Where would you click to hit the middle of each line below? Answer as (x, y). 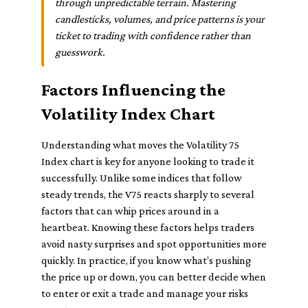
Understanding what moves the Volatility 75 (140, 145)
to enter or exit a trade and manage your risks (145, 293)
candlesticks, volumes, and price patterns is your (160, 19)
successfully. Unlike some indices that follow (142, 178)
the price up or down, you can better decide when (154, 277)
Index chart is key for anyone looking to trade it (148, 161)
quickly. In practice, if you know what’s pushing (146, 260)
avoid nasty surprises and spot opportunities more (154, 244)
